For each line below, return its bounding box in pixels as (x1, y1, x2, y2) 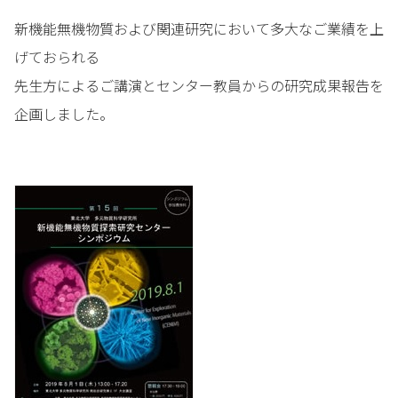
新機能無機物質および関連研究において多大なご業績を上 (14, 18, 384, 40)
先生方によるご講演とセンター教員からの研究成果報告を (14, 75, 384, 97)
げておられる (14, 46, 99, 68)
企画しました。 (14, 103, 114, 125)
